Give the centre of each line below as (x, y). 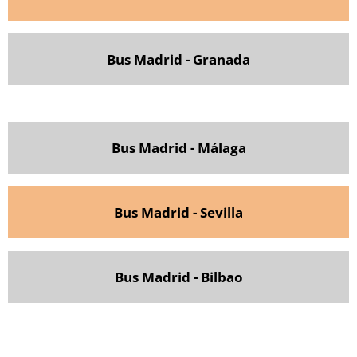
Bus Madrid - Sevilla (178, 212)
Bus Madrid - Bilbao (178, 277)
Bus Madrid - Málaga (178, 147)
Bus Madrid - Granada (178, 59)
